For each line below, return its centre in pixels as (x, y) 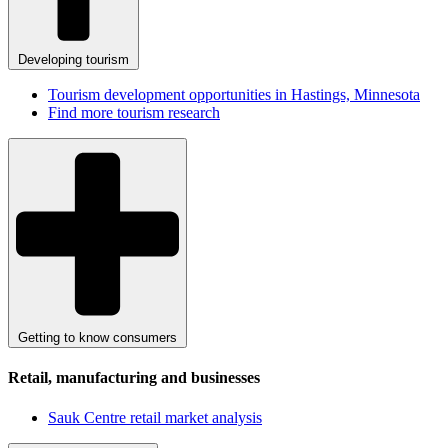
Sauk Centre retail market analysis (155, 417)
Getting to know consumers (97, 337)
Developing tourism (73, 59)
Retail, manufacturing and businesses (134, 378)
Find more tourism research (134, 112)
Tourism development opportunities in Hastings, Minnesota (234, 94)
